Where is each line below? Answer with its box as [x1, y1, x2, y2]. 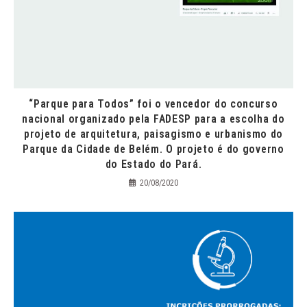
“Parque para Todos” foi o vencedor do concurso [29, 97, 278, 111]
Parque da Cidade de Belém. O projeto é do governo [23, 143, 284, 156]
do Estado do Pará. [105, 158, 202, 171]
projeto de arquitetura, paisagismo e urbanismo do [23, 127, 284, 141]
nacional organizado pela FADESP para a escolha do [22, 112, 285, 126]
